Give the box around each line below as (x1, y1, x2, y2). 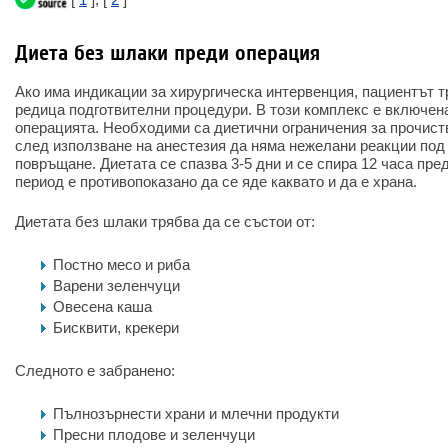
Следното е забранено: (15, 362, 175, 379)
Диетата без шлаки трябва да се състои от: (15, 213, 315, 230)
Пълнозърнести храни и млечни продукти (53, 405, 339, 422)
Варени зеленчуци (53, 277, 180, 294)
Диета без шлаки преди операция (15, 40, 320, 66)
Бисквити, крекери (53, 319, 179, 336)
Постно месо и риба (53, 256, 190, 273)
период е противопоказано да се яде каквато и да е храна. (15, 173, 417, 190)
